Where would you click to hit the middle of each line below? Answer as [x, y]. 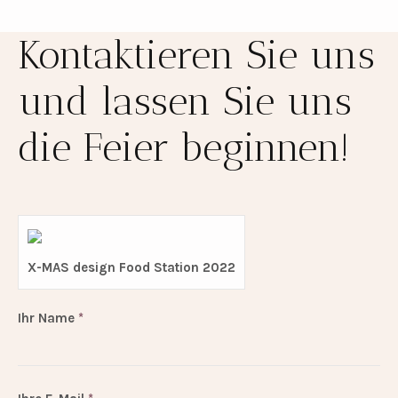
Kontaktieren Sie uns [196, 56]
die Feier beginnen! [183, 148]
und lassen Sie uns [184, 102]
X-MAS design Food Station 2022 [131, 268]
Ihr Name [48, 318]
